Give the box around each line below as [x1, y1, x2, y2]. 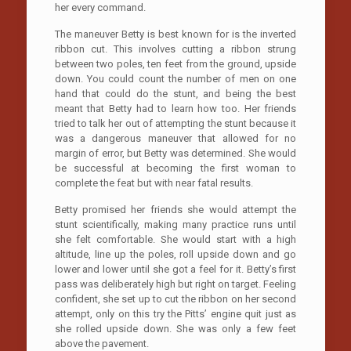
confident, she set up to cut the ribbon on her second [54, 292, 297, 305]
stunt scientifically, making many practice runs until [54, 218, 297, 230]
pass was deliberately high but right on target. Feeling [54, 277, 297, 290]
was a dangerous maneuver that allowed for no [54, 132, 297, 144]
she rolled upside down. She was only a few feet [54, 322, 297, 335]
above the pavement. [54, 337, 149, 349]
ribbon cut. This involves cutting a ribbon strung [54, 42, 297, 55]
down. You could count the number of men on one [54, 72, 297, 85]
